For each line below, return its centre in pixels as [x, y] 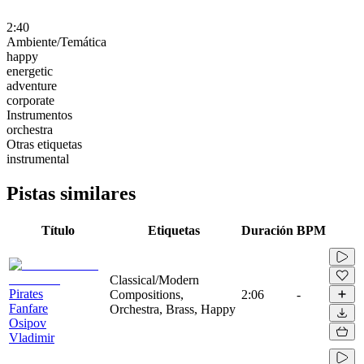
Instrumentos [39, 115]
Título [58, 230]
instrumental [38, 158]
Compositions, [147, 294]
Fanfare [28, 308]
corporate [30, 100]
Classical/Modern [154, 279]
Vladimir [32, 337]
